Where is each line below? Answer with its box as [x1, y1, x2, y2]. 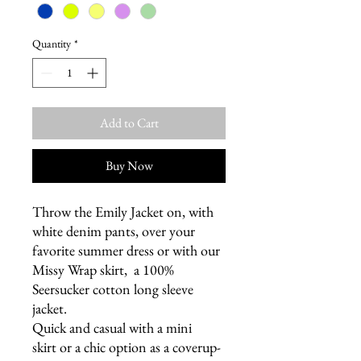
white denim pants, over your [32, 222, 195, 241]
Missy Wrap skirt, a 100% [32, 260, 174, 280]
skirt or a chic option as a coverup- [32, 338, 221, 357]
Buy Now [105, 157, 153, 175]
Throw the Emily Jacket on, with [32, 202, 214, 222]
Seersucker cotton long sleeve [32, 280, 193, 299]
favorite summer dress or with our [32, 241, 220, 260]
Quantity [32, 36, 71, 52]
